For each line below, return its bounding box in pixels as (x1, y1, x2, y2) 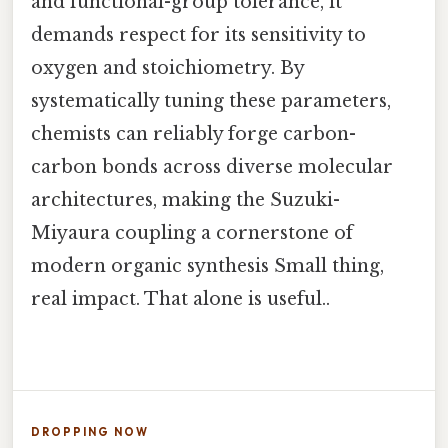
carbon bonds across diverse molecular (31, 155, 393, 178)
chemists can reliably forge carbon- (31, 122, 356, 145)
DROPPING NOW (31, 424, 149, 439)
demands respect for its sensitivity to (31, 23, 366, 46)
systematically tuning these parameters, (31, 89, 391, 112)
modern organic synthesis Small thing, (31, 254, 384, 277)
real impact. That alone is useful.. (31, 287, 330, 310)
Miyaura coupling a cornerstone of (31, 221, 353, 244)
